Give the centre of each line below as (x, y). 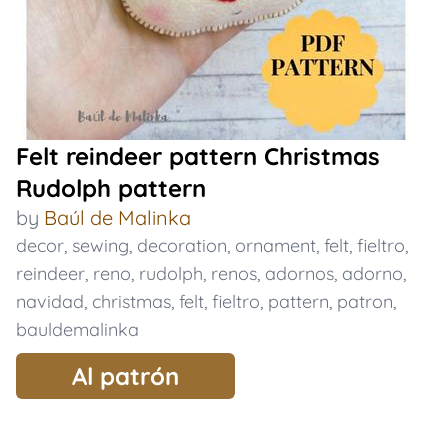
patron (365, 301)
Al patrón (125, 376)
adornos (299, 273)
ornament (275, 245)
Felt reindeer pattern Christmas (198, 156)
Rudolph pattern (111, 188)
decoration (182, 245)
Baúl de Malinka (117, 217)
